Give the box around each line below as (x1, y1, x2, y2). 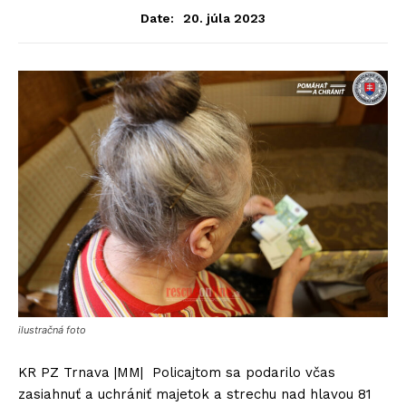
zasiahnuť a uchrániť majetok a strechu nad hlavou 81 (18, 385, 372, 402)
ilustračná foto (18, 323, 86, 336)
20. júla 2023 (183, 10, 266, 25)
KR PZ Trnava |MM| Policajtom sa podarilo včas (18, 363, 335, 381)
